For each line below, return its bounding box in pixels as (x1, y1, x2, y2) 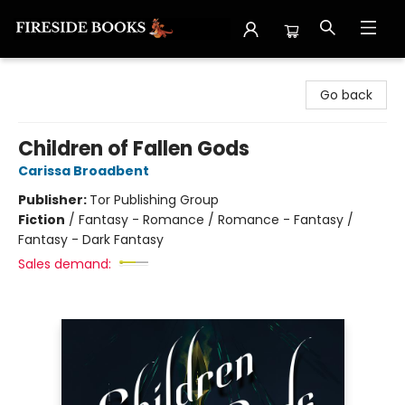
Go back (320, 86, 372, 104)
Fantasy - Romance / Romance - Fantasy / (79, 211, 353, 229)
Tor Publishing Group (89, 191, 219, 209)
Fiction (18, 211, 65, 229)
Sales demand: (18, 255, 111, 273)
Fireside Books (14, 66, 100, 84)
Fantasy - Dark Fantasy (18, 231, 164, 249)
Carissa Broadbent (18, 162, 149, 180)
